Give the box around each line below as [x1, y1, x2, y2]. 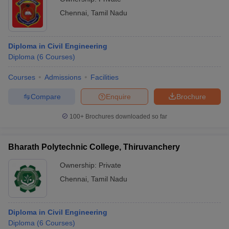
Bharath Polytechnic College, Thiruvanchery [8, 143, 180, 151]
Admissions [44, 73, 81, 81]
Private [99, 161, 121, 169]
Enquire [106, 92, 131, 101]
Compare [30, 92, 61, 101]
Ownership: [60, 161, 99, 169]
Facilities [90, 73, 119, 81]
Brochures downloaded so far [84, 113, 167, 120]
